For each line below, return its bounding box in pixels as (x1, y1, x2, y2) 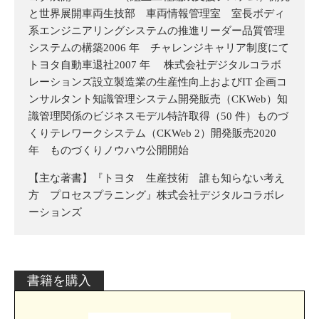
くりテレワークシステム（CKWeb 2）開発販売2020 (28, 127, 276, 139)
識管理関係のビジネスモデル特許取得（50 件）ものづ (28, 110, 288, 122)
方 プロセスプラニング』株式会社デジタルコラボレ (28, 189, 285, 201)
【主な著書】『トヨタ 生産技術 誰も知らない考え (28, 172, 285, 184)
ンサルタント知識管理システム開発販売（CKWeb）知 (28, 93, 288, 105)
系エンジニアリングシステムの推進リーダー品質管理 (28, 24, 285, 36)
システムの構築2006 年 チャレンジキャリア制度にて (28, 41, 289, 53)
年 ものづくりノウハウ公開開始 (28, 144, 189, 156)
